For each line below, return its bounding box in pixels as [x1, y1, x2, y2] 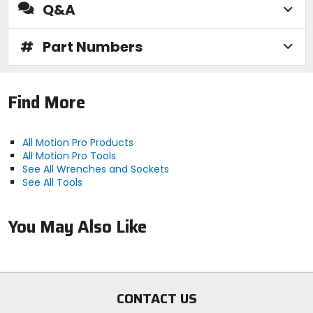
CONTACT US [116, 288, 197, 310]
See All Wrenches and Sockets [22, 162, 169, 177]
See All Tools [22, 175, 82, 190]
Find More [7, 89, 85, 117]
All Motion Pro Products [22, 136, 133, 150]
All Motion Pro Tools [22, 149, 116, 163]
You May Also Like [7, 213, 147, 240]
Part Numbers [42, 36, 143, 57]
